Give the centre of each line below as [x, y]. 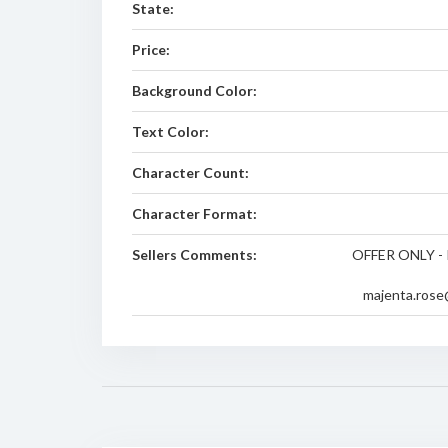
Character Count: [190, 172]
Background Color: [194, 90]
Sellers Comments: [194, 254]
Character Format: [194, 213]
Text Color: [170, 131]
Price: [151, 49]
